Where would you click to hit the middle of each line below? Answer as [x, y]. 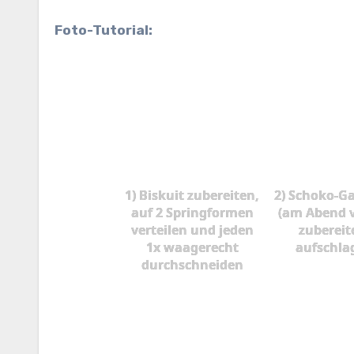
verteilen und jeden [192, 230]
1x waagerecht [192, 247]
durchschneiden [192, 264]
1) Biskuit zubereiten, [192, 195]
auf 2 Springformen [192, 212]
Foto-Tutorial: [104, 30]
